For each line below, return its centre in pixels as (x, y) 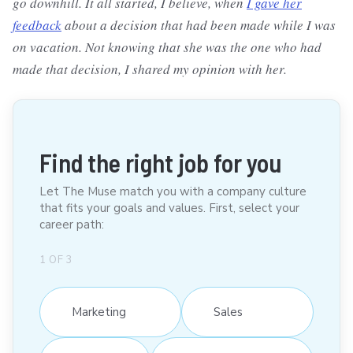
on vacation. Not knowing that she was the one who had (167, 47)
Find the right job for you (160, 162)
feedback (37, 25)
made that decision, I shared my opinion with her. (152, 69)
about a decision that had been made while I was (199, 25)
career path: (72, 225)
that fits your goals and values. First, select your (169, 208)
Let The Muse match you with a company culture (173, 191)
